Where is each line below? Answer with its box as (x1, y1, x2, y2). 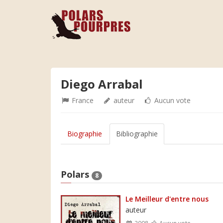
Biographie (67, 129, 102, 138)
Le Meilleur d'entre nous (125, 194, 209, 204)
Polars (61, 168, 92, 180)
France (70, 96, 94, 105)
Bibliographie (116, 129, 158, 138)
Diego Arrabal (61, 76, 143, 92)
